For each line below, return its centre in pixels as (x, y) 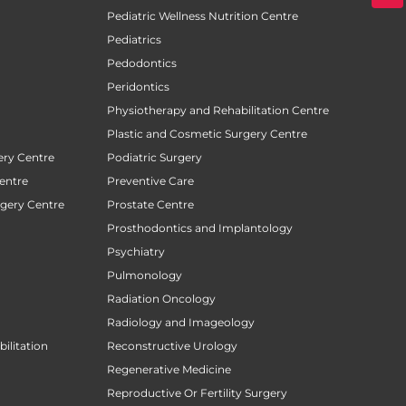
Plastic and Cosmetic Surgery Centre (207, 133)
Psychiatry (136, 251)
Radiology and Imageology (181, 322)
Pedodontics (142, 63)
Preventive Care (150, 180)
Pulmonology (145, 275)
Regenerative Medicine (169, 369)
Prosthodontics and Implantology (200, 227)
